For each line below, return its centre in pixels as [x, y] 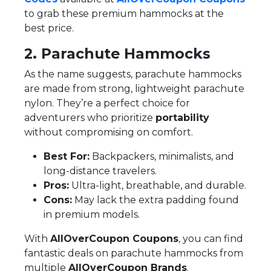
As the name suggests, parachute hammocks [133, 74]
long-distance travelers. [100, 171]
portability [182, 117]
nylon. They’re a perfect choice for [107, 103]
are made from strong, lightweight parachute [134, 88]
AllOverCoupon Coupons [114, 238]
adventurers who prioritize [90, 117]
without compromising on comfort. [109, 132]
